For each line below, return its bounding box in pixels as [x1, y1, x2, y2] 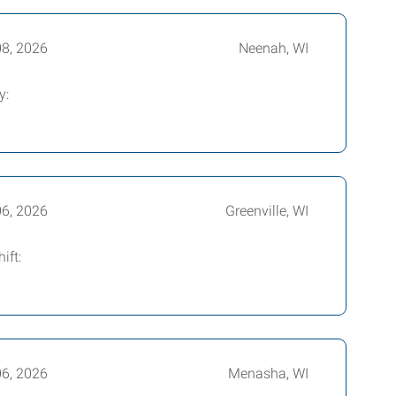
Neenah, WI [238, 40, 308, 57]
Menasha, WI [227, 365, 308, 382]
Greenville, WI [225, 202, 308, 219]
